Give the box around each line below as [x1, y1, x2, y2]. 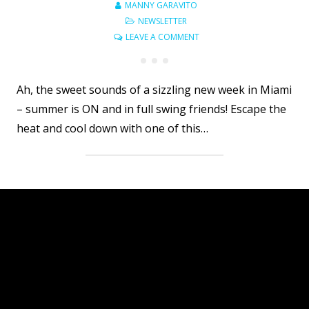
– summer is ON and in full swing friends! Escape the [17, 101, 286, 117]
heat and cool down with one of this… [17, 121, 208, 137]
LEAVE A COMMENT [125, 31, 199, 43]
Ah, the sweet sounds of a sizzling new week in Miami [17, 82, 292, 98]
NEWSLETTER [138, 15, 187, 28]
